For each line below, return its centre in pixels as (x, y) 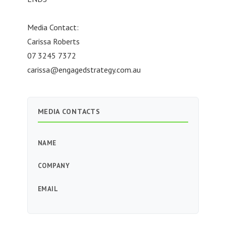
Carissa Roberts (55, 41)
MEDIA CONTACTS (69, 111)
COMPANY (54, 166)
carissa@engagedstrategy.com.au (84, 69)
